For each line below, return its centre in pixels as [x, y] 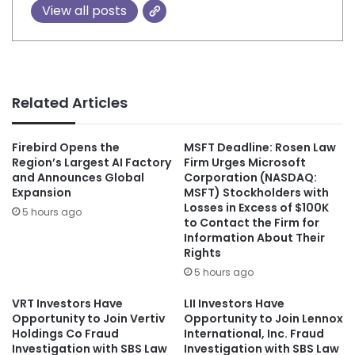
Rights [202, 253]
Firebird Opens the [66, 148]
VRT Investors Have [67, 304]
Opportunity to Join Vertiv [88, 319]
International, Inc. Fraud [254, 334]
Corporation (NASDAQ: [250, 178]
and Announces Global [78, 178]
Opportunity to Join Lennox [263, 319]
